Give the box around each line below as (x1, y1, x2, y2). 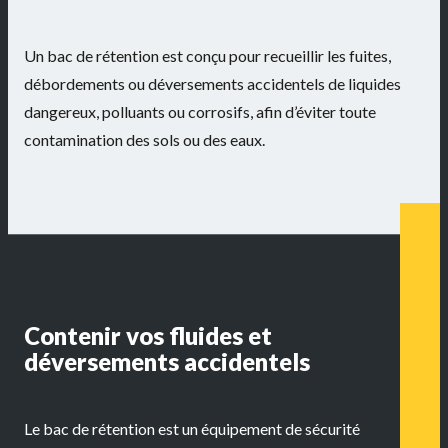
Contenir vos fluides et (24, 320, 272, 350)
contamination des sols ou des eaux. (24, 129, 265, 149)
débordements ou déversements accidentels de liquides (24, 73, 401, 93)
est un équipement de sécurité (155, 418, 360, 438)
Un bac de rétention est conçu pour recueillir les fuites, (24, 45, 391, 65)
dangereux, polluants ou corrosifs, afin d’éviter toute (24, 101, 376, 121)
